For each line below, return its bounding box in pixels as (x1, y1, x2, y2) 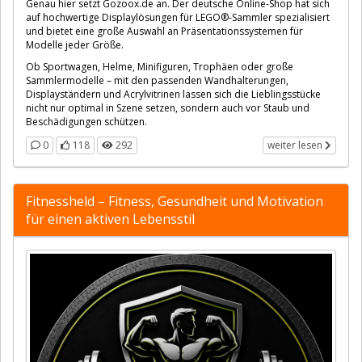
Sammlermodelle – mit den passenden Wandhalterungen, (26, 73, 288, 87)
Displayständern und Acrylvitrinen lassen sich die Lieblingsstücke (26, 86, 321, 101)
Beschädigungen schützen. (26, 114, 147, 128)
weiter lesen (267, 137, 325, 152)
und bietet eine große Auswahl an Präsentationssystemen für (26, 23, 303, 38)
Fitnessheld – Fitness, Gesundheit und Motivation (26, 192, 323, 210)
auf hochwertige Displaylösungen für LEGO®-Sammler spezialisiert (26, 10, 330, 24)
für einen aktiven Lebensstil (26, 209, 195, 228)
